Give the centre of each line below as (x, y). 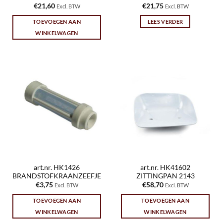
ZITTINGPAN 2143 (165, 176)
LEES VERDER (165, 21)
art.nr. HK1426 (57, 167)
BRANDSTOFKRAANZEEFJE (57, 176)
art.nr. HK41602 (165, 167)
